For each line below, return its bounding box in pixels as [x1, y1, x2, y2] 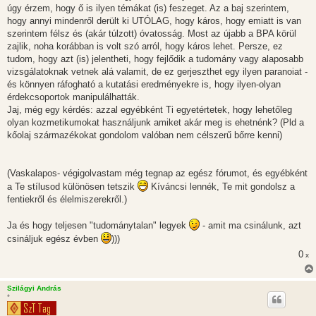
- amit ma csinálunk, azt [200, 220, 301, 231]
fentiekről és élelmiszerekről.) [7, 194, 127, 205]
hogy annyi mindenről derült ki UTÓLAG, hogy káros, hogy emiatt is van [7, 16, 301, 27]
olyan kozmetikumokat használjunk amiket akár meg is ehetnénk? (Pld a [7, 117, 304, 128]
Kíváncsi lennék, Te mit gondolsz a [148, 181, 295, 193]
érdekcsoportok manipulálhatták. [7, 92, 140, 103]
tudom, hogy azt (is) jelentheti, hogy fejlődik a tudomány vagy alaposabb [7, 54, 303, 65]
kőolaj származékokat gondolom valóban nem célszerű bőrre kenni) [7, 130, 282, 141]
